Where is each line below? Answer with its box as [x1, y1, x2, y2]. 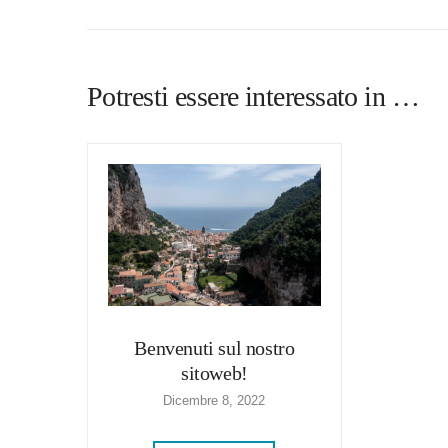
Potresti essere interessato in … [87, 81, 420, 113]
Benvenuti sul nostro [134, 337, 295, 359]
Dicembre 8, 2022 [163, 393, 266, 408]
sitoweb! [181, 362, 248, 384]
